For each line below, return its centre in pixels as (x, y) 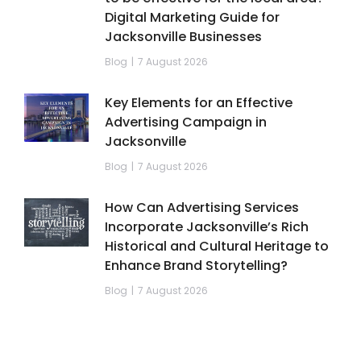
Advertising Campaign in (186, 122)
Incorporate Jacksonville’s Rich (207, 227)
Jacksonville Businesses (183, 37)
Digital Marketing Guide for (192, 18)
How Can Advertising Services (202, 208)
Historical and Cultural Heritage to (217, 247)
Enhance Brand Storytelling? (196, 266)
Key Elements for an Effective (199, 103)
